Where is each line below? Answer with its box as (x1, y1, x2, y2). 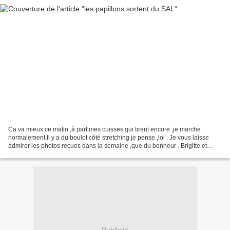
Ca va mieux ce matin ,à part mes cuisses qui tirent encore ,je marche (8, 125, 201, 133)
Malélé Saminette (8, 150, 57, 158)
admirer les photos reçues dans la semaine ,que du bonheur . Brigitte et (8, 142, 207, 149)
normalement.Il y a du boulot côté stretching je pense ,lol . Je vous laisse (8, 133, 209, 141)
